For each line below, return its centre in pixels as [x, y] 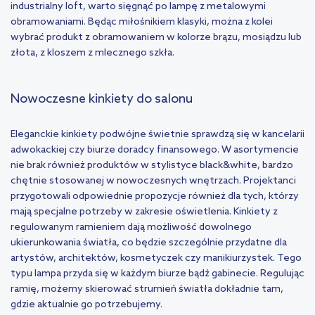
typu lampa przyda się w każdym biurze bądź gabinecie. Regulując [157, 274]
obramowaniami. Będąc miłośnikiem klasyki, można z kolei [142, 22]
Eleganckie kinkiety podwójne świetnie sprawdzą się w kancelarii [157, 135]
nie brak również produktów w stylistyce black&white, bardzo [152, 166]
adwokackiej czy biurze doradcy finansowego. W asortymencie [155, 150]
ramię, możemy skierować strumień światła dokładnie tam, [147, 290]
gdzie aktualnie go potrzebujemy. [86, 305]
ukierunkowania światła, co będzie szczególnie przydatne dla [149, 243]
